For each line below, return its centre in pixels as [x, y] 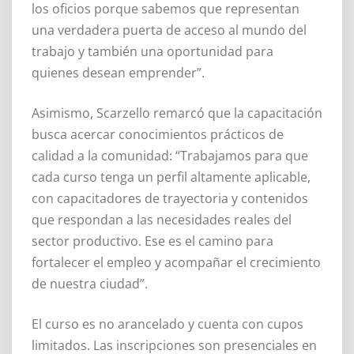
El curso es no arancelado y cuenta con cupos [168, 324]
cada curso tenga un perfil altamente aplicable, [171, 177]
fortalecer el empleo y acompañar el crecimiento [176, 262]
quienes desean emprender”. [118, 72]
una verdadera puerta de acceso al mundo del [169, 30]
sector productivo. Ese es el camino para [153, 241]
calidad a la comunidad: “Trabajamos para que [170, 155]
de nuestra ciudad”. [90, 283]
